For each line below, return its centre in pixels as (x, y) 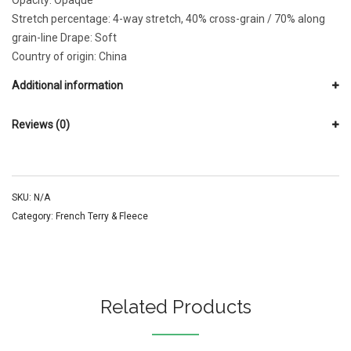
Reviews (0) (41, 125)
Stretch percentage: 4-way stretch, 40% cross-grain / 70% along (168, 19)
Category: (34, 216)
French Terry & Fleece (102, 216)
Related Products (175, 307)
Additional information (67, 85)
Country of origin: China (69, 56)
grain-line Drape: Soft (64, 38)
